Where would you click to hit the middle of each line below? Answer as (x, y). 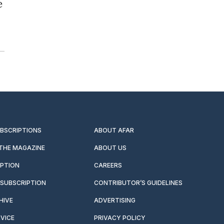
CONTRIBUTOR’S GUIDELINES (138, 182)
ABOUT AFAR (114, 130)
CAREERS (108, 165)
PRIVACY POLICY (120, 217)
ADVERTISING (115, 200)
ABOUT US (110, 147)
